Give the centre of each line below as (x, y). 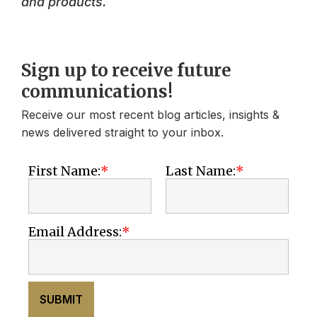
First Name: (64, 171)
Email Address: (75, 232)
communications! (97, 92)
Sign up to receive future (126, 71)
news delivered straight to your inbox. (122, 133)
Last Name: (201, 171)
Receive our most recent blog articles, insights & (150, 115)
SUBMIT (61, 300)
